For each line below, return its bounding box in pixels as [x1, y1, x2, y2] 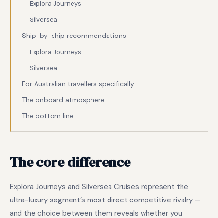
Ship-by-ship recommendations [22, 31, 126, 40]
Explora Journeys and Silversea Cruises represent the [10, 182, 188, 192]
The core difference [10, 153, 130, 171]
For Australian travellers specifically [22, 79, 134, 88]
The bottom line [22, 111, 73, 120]
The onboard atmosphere [22, 95, 105, 104]
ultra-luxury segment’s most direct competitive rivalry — [10, 195, 201, 205]
